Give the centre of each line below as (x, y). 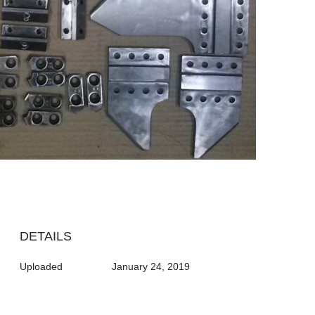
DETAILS (45, 236)
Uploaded (41, 266)
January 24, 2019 (151, 266)
